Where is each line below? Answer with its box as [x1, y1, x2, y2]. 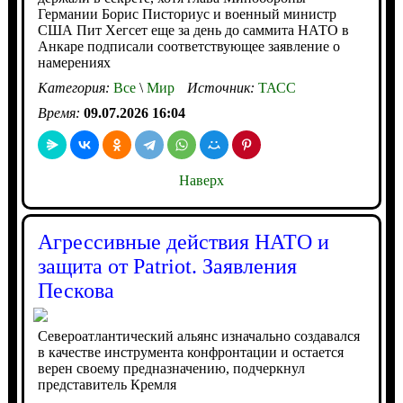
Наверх [178, 173, 224, 188]
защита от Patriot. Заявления [37, 255, 297, 278]
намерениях [37, 55, 111, 70]
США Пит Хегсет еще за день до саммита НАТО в [37, 22, 349, 38]
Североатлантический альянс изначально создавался [37, 328, 360, 344]
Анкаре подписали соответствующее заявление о [37, 39, 340, 54]
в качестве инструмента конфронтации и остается [37, 345, 344, 360]
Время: [37, 105, 84, 121]
